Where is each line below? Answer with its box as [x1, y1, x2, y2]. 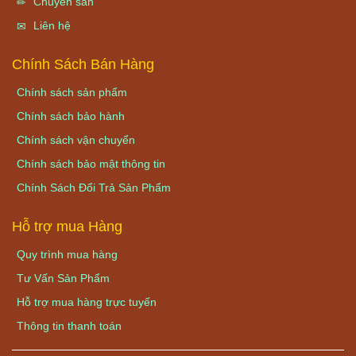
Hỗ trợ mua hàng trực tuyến [17, 295, 157, 308]
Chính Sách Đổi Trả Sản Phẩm [17, 180, 171, 194]
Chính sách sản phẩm [17, 85, 127, 99]
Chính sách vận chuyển [17, 133, 135, 146]
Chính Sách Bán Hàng [12, 56, 154, 72]
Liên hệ [30, 18, 71, 32]
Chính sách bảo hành [17, 109, 125, 122]
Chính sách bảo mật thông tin [17, 157, 165, 170]
